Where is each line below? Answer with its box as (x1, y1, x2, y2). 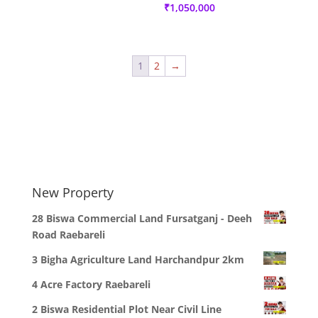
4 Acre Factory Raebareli (31, 278, 150, 292)
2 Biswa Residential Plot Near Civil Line (31, 302, 221, 317)
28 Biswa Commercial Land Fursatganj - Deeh (31, 212, 252, 226)
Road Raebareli (31, 228, 105, 242)
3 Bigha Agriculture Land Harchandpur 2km (31, 253, 244, 267)
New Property (31, 184, 114, 202)
